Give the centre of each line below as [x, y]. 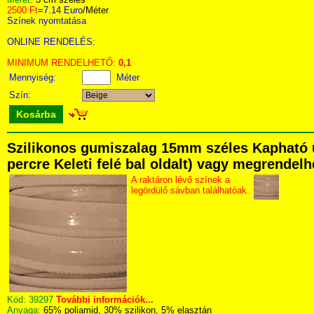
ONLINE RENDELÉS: [51, 42]
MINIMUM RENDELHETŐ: [63, 63]
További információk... [105, 300]
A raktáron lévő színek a [180, 180]
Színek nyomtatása [47, 21]
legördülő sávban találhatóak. [190, 190]
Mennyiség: [34, 77]
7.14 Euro [63, 10]
